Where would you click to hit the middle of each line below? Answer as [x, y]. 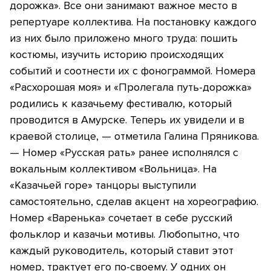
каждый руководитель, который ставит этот [122, 251]
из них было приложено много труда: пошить [124, 38]
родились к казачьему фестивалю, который [121, 104]
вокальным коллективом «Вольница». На [113, 169]
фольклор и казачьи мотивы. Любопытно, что [125, 234]
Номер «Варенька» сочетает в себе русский [121, 218]
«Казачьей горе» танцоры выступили [103, 185]
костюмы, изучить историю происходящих [117, 55]
